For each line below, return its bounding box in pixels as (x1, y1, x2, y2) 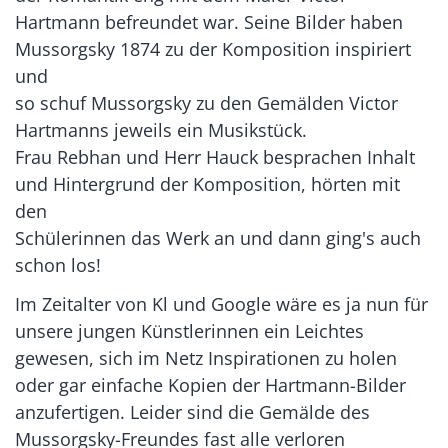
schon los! (15, 252, 101, 277)
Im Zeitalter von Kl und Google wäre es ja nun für (15, 291, 428, 316)
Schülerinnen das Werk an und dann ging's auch (15, 225, 421, 250)
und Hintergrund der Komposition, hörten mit (15, 171, 400, 196)
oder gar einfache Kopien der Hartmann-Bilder (15, 372, 406, 397)
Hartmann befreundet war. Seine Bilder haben (15, 9, 403, 34)
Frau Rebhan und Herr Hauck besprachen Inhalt (15, 144, 415, 169)
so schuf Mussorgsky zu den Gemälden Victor (15, 90, 398, 115)
